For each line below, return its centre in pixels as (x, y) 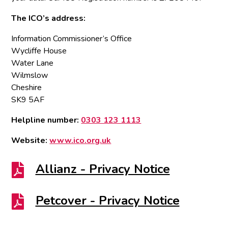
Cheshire (27, 88)
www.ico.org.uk (80, 140)
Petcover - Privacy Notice (107, 201)
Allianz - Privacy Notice (103, 169)
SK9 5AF (28, 100)
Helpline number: (45, 120)
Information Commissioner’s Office (72, 39)
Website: (30, 140)
